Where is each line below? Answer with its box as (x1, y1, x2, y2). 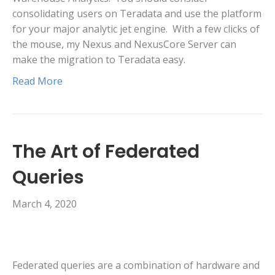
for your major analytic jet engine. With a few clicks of (12, 22, 260, 36)
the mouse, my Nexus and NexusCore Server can (12, 37, 236, 52)
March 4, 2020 (12, 197, 77, 211)
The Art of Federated (12, 139, 199, 165)
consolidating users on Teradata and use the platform (12, 7, 261, 21)
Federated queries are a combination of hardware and (12, 258, 260, 273)
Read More (12, 74, 63, 88)
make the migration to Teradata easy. (12, 53, 185, 67)
